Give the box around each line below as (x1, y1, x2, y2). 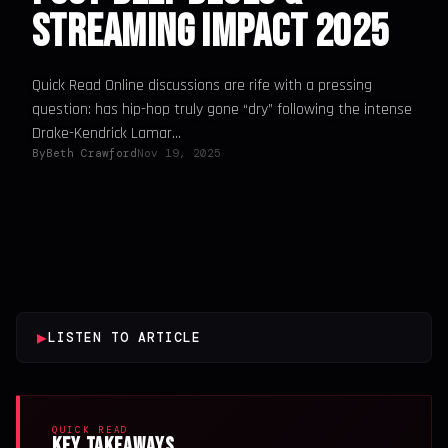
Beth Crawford (46, 146, 137, 160)
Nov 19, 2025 (137, 146, 221, 160)
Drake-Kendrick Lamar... (32, 123, 181, 144)
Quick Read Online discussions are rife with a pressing (32, 75, 372, 96)
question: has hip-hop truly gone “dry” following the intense (32, 99, 412, 120)
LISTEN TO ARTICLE (48, 329, 201, 346)
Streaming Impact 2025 (32, 6, 389, 59)
